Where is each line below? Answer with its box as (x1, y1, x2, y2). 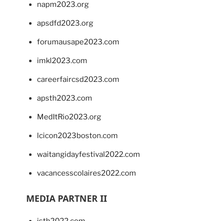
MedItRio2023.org (37, 112, 101, 122)
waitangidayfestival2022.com (37, 150, 140, 159)
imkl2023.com (37, 56, 87, 66)
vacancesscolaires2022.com (37, 169, 136, 178)
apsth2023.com (37, 94, 92, 103)
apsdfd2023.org (37, 19, 93, 28)
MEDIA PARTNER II (26, 192, 107, 205)
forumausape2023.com (37, 37, 119, 47)
